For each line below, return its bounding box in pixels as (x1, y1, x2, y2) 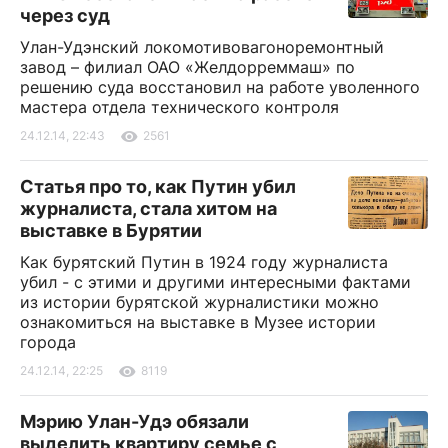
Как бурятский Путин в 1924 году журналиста (20, 251, 388, 272)
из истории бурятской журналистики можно (20, 291, 379, 312)
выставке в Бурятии (20, 219, 202, 241)
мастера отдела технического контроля (20, 96, 339, 117)
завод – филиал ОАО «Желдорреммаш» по (20, 56, 355, 77)
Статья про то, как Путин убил (20, 175, 296, 197)
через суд (20, 4, 110, 26)
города (20, 331, 76, 352)
